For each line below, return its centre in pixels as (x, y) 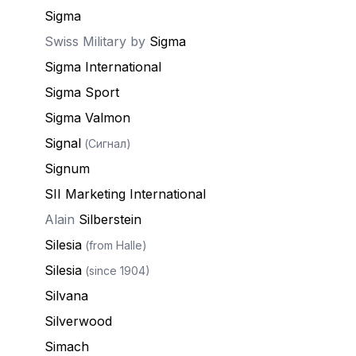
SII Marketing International (125, 194)
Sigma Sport (82, 92)
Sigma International (103, 67)
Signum (67, 168)
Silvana (66, 296)
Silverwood (78, 321)
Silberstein (110, 219)
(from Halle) (114, 245)
